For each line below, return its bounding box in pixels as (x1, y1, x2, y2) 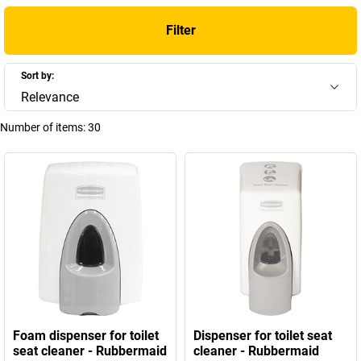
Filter (165, 23, 196, 38)
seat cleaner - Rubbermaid (13, 343, 167, 359)
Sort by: (21, 70, 54, 81)
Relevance (21, 89, 79, 105)
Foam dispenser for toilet (13, 328, 159, 343)
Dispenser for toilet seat (193, 328, 332, 343)
